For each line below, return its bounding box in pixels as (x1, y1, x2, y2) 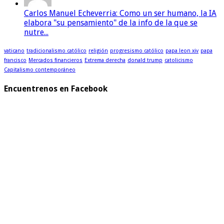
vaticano (4, 47, 24, 54)
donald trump (127, 56, 162, 63)
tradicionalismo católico (26, 47, 86, 54)
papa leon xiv (165, 47, 198, 54)
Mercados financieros (28, 56, 82, 63)
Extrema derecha (84, 56, 125, 63)
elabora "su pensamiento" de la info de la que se (24, 17, 197, 27)
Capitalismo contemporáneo (4, 66, 75, 73)
